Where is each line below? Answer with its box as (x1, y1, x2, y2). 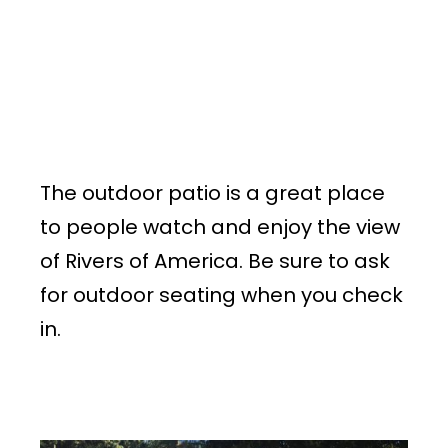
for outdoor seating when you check (40, 281, 403, 310)
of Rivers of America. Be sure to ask (40, 247, 390, 276)
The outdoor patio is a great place (40, 179, 385, 208)
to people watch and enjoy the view (40, 213, 400, 242)
